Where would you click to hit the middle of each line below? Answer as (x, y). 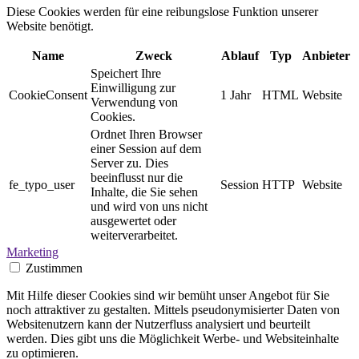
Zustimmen (54, 268)
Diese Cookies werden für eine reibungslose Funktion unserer (162, 12)
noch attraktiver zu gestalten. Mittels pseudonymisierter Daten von (173, 310)
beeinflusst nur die (137, 177)
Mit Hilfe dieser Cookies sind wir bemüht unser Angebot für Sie (168, 295)
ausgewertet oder (133, 221)
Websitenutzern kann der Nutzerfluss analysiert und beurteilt (158, 324)
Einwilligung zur (133, 88)
